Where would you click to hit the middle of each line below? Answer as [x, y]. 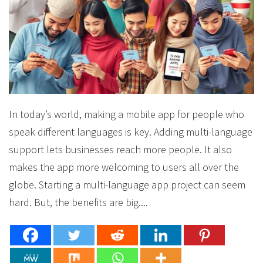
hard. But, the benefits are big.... [78, 203]
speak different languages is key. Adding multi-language [131, 132]
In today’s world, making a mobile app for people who [127, 114]
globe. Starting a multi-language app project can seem [127, 185]
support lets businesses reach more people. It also [120, 150]
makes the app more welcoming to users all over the [124, 167]
